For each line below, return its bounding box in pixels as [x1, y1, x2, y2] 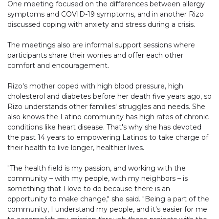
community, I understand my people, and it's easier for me [7, 204, 207, 214]
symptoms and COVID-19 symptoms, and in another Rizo [7, 9, 204, 19]
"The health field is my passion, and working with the [7, 163, 186, 173]
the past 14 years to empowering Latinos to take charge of [7, 132, 208, 142]
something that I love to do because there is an [7, 184, 170, 193]
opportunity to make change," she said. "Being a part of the [7, 194, 209, 203]
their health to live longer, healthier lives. [7, 143, 144, 152]
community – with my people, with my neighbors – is [7, 174, 188, 183]
